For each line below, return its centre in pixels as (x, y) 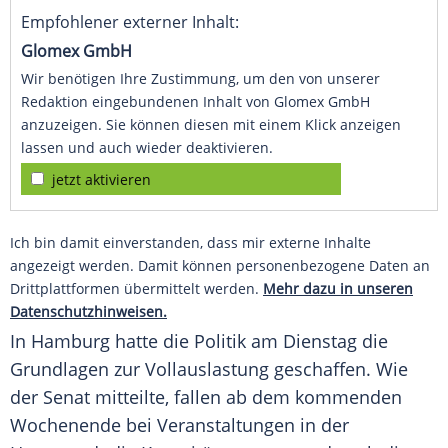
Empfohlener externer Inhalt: (130, 22)
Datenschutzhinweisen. (88, 312)
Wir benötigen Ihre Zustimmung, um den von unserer (200, 79)
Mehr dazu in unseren (338, 289)
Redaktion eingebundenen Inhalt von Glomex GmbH (195, 102)
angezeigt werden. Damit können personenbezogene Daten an (220, 266)
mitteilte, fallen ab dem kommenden (246, 397)
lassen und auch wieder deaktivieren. (147, 148)
